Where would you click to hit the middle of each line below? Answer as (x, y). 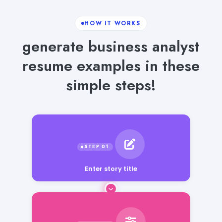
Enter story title (111, 168)
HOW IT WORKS (112, 23)
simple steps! (111, 85)
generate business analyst (111, 46)
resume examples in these (111, 65)
